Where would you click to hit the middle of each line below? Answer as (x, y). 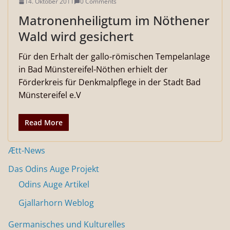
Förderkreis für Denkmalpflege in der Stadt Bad (110, 82)
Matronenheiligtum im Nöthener (114, 20)
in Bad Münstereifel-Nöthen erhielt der (93, 69)
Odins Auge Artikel (54, 184)
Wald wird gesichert (76, 36)
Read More (44, 122)
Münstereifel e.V (50, 95)
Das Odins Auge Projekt (54, 169)
